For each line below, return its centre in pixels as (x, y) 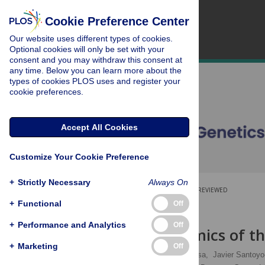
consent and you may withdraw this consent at (96, 60)
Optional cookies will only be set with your (87, 49)
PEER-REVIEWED (204, 190)
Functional (40, 203)
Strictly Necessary (54, 182)
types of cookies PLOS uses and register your (95, 81)
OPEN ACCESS (140, 190)
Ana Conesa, (186, 255)
